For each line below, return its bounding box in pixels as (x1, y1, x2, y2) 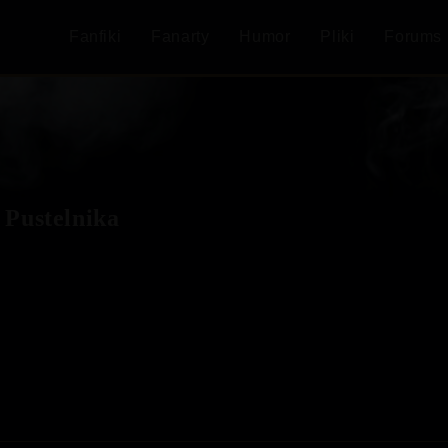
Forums (384, 28, 442, 45)
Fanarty (151, 28, 210, 45)
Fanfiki (68, 28, 122, 45)
